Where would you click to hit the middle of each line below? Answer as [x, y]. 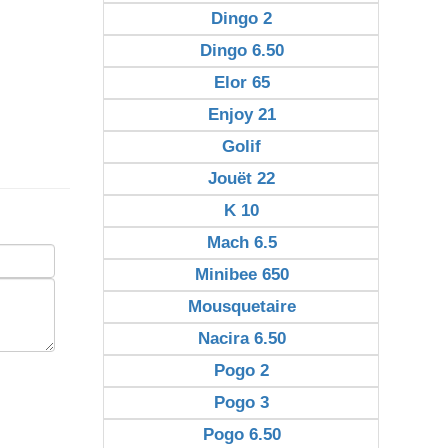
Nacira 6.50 [241, 338]
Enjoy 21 [241, 114]
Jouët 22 [242, 178]
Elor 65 [241, 82]
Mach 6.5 [241, 242]
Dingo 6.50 [241, 50]
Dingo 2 [242, 18]
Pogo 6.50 [241, 434]
